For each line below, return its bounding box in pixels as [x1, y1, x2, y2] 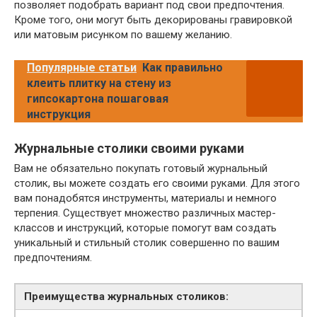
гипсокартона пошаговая [27, 91, 168, 105]
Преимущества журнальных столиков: [24, 289, 229, 303]
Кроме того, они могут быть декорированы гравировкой [14, 13, 292, 26]
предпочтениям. [14, 250, 92, 264]
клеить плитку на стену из [27, 76, 171, 90]
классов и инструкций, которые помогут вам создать [14, 221, 277, 234]
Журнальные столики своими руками [14, 140, 244, 156]
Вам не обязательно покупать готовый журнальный [14, 161, 267, 175]
